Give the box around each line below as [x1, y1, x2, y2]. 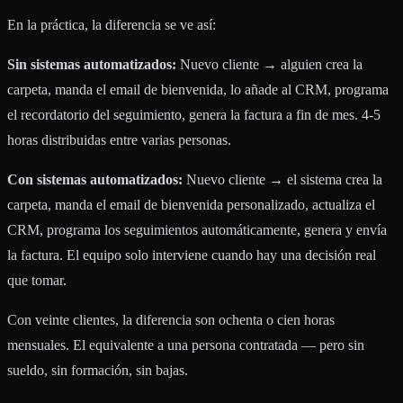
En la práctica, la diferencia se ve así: [7, 16, 216, 32]
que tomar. [7, 272, 67, 288]
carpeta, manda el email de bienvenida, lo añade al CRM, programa [7, 81, 389, 97]
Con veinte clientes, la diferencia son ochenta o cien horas [7, 311, 335, 327]
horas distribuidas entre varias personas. [7, 131, 231, 148]
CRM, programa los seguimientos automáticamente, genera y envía [7, 221, 387, 237]
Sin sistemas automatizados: [7, 56, 176, 72]
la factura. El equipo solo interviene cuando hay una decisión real [7, 246, 376, 263]
